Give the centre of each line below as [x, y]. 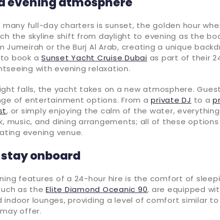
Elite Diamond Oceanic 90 [97, 189]
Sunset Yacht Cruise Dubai [94, 57]
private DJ [171, 100]
